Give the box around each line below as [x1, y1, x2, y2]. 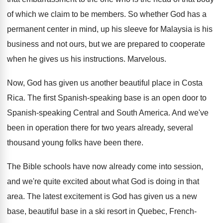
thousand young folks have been [7, 138, 121, 147]
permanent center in [7, 25, 77, 33]
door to [182, 94, 207, 102]
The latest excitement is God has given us [27, 192, 174, 201]
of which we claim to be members [7, 10, 124, 18]
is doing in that [148, 177, 199, 186]
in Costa [173, 79, 203, 87]
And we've [172, 109, 209, 117]
